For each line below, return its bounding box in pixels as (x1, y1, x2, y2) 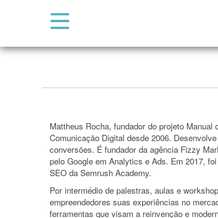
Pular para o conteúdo (19, 52, 99, 64)
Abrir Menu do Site (59, 20, 127, 32)
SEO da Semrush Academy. (50, 166, 151, 179)
